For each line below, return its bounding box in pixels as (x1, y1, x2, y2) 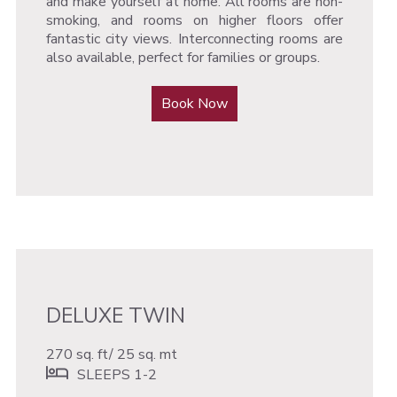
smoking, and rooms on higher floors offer (45, 10, 344, 30)
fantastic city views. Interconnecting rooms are (45, 28, 344, 49)
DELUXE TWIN (45, 302, 185, 331)
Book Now (161, 93, 229, 113)
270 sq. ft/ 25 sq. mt (45, 345, 181, 365)
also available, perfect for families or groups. (45, 47, 320, 67)
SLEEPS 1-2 (76, 365, 157, 385)
